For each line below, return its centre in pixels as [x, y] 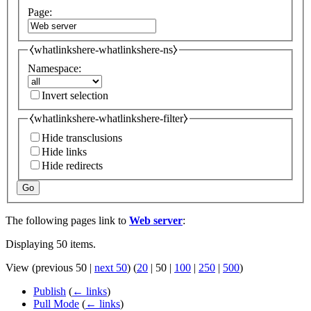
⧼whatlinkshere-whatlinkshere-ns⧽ [103, 50]
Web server [156, 221]
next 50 [111, 268]
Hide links [64, 152]
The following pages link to [67, 221]
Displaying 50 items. [51, 244]
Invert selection [75, 95]
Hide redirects [72, 166]
